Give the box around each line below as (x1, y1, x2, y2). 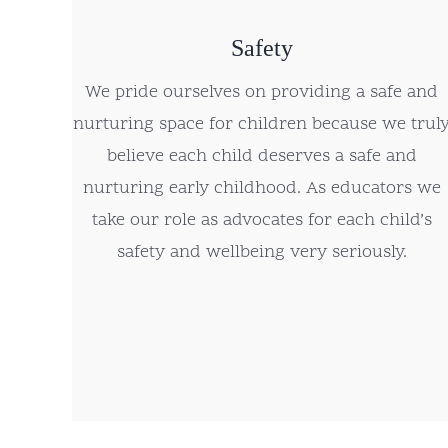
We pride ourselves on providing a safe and (85, 80, 439, 106)
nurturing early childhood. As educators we (82, 176, 441, 202)
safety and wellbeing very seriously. (116, 240, 407, 266)
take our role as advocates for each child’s (91, 208, 432, 234)
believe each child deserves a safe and (106, 144, 417, 170)
